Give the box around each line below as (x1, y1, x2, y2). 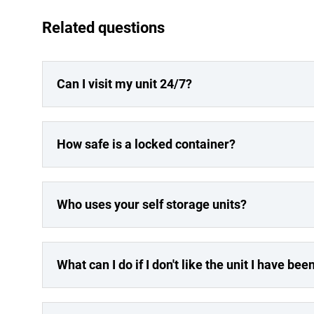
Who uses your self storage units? (57, 197, 247, 212)
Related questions (42, 19, 165, 36)
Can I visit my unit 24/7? (57, 76, 192, 91)
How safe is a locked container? (57, 137, 235, 151)
